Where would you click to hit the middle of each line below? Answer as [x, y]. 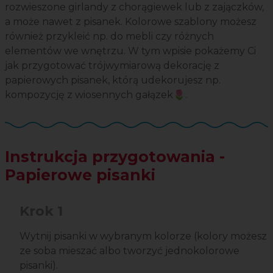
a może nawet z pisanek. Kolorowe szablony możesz [131, 22]
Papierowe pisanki [80, 175]
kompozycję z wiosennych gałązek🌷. [96, 95]
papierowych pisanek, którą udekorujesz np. [113, 80]
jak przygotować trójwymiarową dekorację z [112, 66]
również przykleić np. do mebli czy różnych [109, 37]
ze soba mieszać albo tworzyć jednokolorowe [129, 251]
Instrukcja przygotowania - [115, 157]
